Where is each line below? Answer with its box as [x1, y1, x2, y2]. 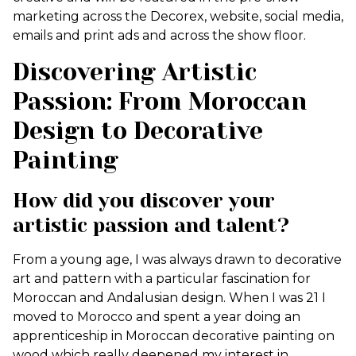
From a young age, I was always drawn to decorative [13, 252, 342, 267]
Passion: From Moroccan [13, 88, 307, 115]
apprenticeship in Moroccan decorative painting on [13, 328, 335, 343]
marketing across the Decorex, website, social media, [13, 9, 343, 24]
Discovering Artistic [13, 59, 257, 86]
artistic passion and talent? [13, 214, 289, 237]
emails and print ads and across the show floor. [13, 28, 306, 43]
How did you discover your [13, 189, 275, 212]
